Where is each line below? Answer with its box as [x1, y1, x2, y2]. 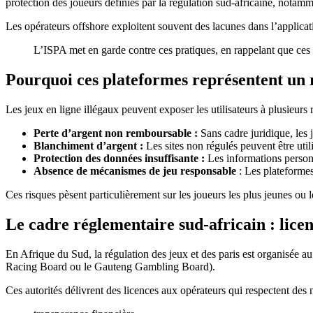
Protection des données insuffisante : [34, 152, 205, 165]
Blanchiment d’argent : [34, 140, 143, 152]
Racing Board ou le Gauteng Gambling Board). [6, 260, 215, 272]
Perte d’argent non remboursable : [34, 127, 198, 140]
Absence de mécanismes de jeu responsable [34, 165, 236, 177]
